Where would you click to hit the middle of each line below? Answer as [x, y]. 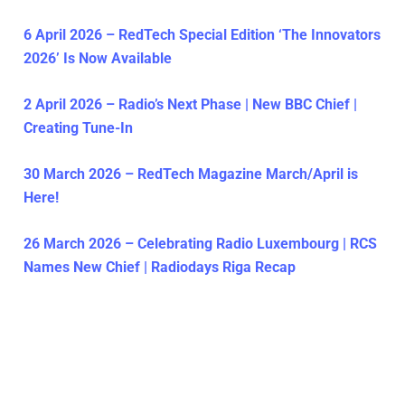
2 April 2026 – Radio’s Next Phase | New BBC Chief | [190, 105]
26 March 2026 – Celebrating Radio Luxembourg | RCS [200, 244]
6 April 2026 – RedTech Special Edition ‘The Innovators [202, 35]
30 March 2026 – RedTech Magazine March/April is [191, 174]
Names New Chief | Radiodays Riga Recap [160, 268]
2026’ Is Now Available [98, 59]
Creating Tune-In [78, 128]
